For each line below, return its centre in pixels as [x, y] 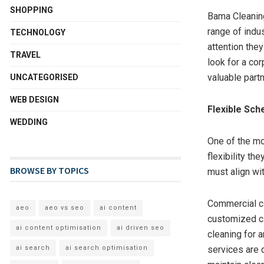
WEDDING [29, 122]
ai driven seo [141, 228]
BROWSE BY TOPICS [49, 171]
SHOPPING [32, 10]
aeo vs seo [65, 208]
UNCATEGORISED [44, 77]
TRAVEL [25, 55]
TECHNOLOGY [38, 33]
